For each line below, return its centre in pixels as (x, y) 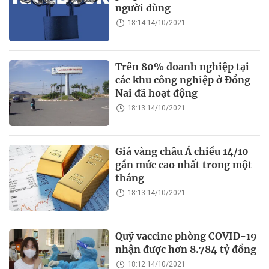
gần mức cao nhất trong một (184, 164)
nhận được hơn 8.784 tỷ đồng (186, 249)
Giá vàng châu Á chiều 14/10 (182, 151)
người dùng (143, 8)
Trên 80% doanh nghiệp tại (183, 66)
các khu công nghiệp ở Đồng (183, 80)
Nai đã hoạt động (157, 93)
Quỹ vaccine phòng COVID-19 (186, 236)
